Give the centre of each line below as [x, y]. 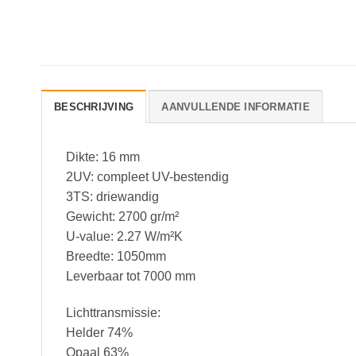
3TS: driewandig [112, 197]
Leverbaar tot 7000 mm [131, 277]
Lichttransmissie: [113, 313]
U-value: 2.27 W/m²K [124, 237]
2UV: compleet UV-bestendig [147, 177]
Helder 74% [99, 333]
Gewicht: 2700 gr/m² [122, 217]
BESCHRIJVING [94, 107]
